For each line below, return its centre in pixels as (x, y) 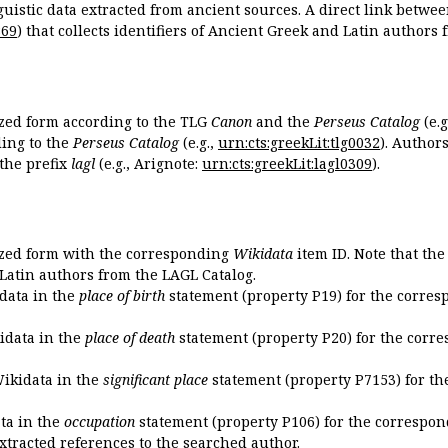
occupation (99, 422)
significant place (155, 380)
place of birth (122, 296)
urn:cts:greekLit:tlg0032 (299, 142)
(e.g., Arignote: (148, 163)
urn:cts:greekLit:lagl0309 (287, 163)
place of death (130, 338)
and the (283, 121)
